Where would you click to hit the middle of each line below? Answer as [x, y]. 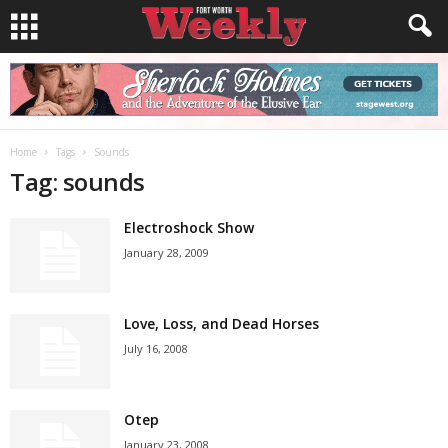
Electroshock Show [189, 227]
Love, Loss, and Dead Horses [221, 323]
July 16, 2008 [156, 348]
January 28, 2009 [166, 252]
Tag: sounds [77, 181]
